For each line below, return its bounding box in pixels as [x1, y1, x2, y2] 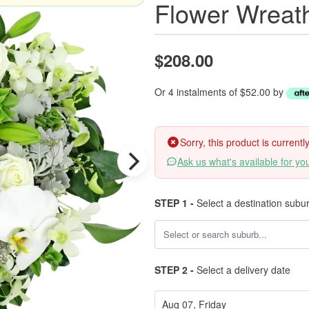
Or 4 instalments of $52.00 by [154, 85, 286, 99]
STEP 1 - [154, 196, 194, 210]
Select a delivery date [194, 263, 290, 277]
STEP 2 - [154, 263, 194, 277]
